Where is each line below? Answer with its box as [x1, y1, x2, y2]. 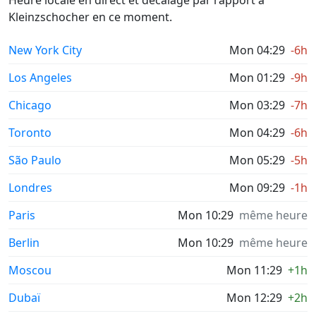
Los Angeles [8, 70, 72, 85]
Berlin [8, 235, 39, 250]
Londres [8, 180, 52, 195]
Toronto [8, 125, 51, 140]
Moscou [8, 262, 51, 278]
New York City [8, 42, 82, 58]
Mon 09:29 [229, 180, 285, 195]
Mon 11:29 [226, 262, 282, 278]
